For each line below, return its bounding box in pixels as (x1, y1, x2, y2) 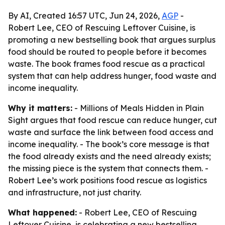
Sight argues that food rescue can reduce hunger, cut (8, 115, 217, 125)
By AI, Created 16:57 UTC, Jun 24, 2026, (8, 11, 162, 21)
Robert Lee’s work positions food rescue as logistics (8, 175, 207, 185)
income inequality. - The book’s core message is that (8, 139, 209, 149)
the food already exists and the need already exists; (8, 151, 211, 161)
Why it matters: (8, 103, 72, 113)
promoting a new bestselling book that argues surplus (8, 35, 215, 45)
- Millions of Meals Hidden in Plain (72, 103, 204, 113)
